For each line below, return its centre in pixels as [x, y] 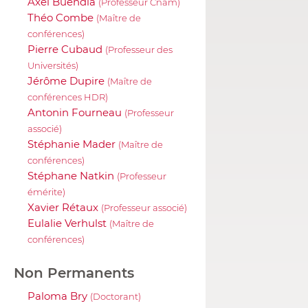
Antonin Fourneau [76, 112]
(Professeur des [139, 49]
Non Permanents [74, 273]
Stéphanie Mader [73, 144]
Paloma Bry [59, 296]
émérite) [46, 192]
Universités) [53, 65]
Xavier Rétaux [64, 207]
